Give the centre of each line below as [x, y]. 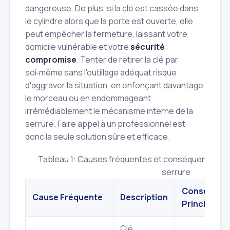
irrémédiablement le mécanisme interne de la [109, 111]
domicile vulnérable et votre [78, 47]
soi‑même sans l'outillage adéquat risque [101, 73]
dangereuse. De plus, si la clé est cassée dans [112, 8]
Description [144, 197]
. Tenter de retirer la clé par [127, 60]
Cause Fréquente [68, 197]
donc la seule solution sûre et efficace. [98, 137]
